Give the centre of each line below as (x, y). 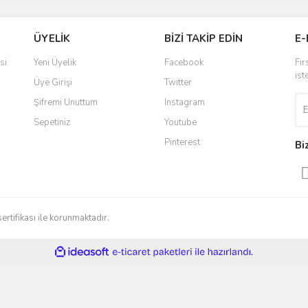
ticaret (204, 264)
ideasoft (124, 252)
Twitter (178, 82)
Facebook (184, 63)
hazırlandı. (273, 264)
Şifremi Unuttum (66, 102)
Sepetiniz (52, 122)
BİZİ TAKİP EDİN (203, 38)
